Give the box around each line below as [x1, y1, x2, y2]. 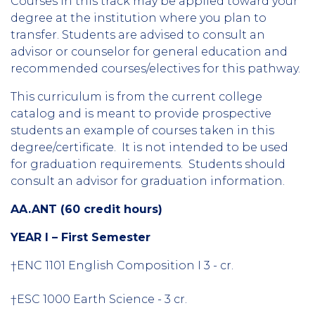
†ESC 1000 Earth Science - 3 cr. [11, 292, 187, 306]
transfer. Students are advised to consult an [11, 27, 265, 41]
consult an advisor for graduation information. [11, 174, 285, 188]
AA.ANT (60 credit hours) [11, 202, 162, 216]
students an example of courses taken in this [11, 123, 274, 137]
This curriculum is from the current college [11, 89, 262, 103]
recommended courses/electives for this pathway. [11, 61, 300, 75]
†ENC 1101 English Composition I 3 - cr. [11, 258, 233, 272]
